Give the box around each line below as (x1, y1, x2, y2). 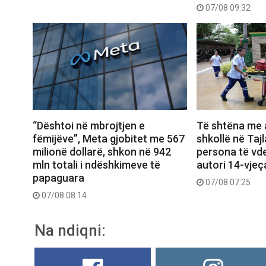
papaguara (33, 172, 84, 185)
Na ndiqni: (34, 221, 106, 240)
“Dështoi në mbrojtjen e (33, 119, 145, 132)
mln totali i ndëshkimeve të (33, 159, 160, 172)
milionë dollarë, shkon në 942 (33, 145, 171, 159)
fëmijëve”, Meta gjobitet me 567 (33, 132, 185, 145)
